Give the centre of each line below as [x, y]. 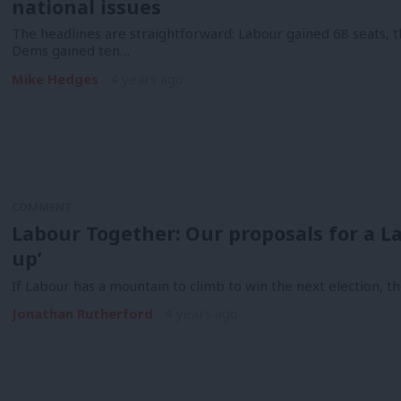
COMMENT [42, 208]
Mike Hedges [55, 79]
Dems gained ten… [70, 51]
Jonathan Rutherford [82, 314]
